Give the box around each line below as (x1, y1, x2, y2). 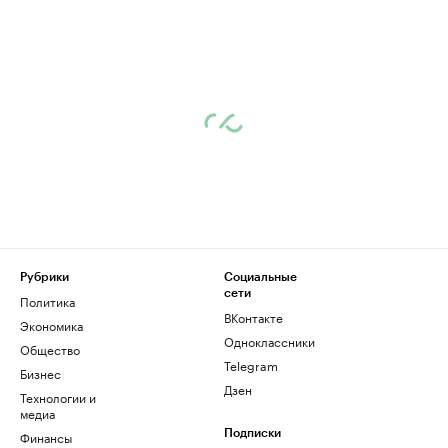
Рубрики (20, 271, 69, 284)
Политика (20, 291, 75, 311)
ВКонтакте (224, 307, 283, 327)
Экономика (20, 315, 83, 335)
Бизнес (20, 363, 61, 383)
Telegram (224, 355, 278, 375)
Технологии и (20, 387, 96, 407)
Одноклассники (224, 331, 315, 351)
